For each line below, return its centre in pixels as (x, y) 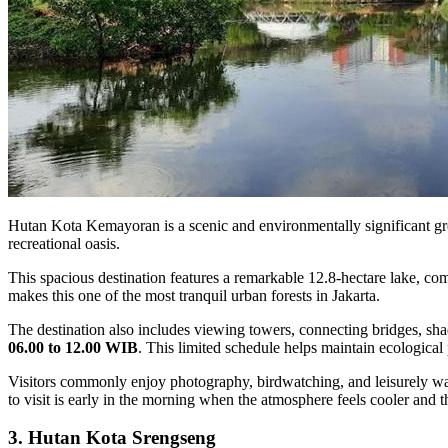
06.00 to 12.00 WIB (73, 347)
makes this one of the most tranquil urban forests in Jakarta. (194, 295)
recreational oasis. (64, 243)
